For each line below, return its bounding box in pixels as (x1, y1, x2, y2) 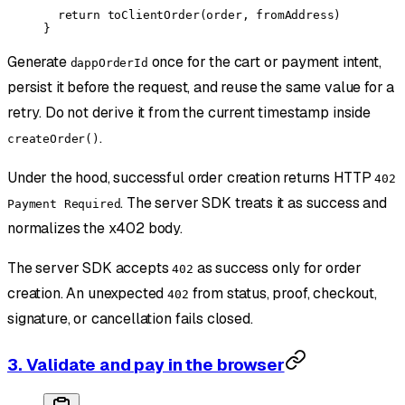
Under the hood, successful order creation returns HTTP (7, 168, 375, 188)
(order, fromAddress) (199, 8, 342, 23)
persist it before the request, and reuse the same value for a (7, 78, 395, 98)
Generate (7, 52, 71, 72)
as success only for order (193, 259, 362, 278)
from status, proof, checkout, (188, 284, 377, 304)
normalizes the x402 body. (7, 219, 183, 239)
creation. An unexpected (7, 284, 168, 304)
